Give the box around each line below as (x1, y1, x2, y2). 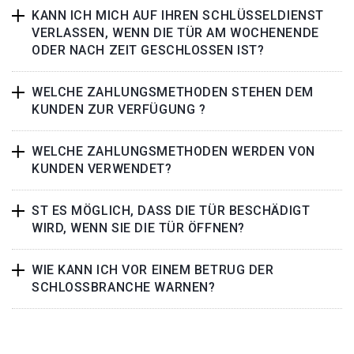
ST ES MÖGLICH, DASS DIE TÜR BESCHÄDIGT (32, 203, 311, 218)
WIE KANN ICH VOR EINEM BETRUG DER (32, 262, 274, 277)
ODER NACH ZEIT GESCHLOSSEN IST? (32, 43, 265, 58)
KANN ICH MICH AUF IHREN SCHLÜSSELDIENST (32, 8, 324, 23)
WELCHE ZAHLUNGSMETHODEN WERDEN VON (32, 144, 316, 159)
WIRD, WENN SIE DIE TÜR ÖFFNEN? (32, 220, 245, 235)
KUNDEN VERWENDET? (32, 161, 172, 176)
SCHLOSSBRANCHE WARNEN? (32, 280, 216, 295)
